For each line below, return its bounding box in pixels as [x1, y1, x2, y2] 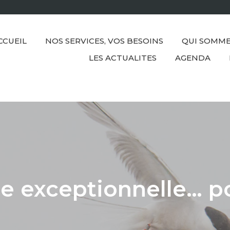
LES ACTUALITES [89, 53, 157, 63]
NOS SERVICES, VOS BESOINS [45, 36, 163, 46]
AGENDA [175, 53, 210, 63]
